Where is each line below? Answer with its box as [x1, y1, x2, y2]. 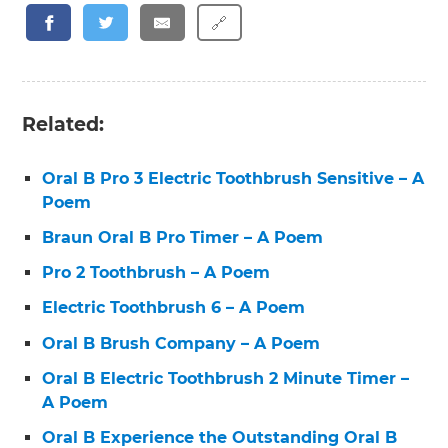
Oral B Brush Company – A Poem [42, 333, 321, 353]
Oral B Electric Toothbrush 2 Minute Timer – [42, 368, 410, 388]
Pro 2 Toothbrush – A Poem [42, 263, 271, 283]
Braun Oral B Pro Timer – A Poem [42, 227, 324, 247]
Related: [22, 112, 105, 136]
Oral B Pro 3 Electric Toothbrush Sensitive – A [42, 168, 425, 188]
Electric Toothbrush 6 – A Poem [42, 298, 306, 318]
